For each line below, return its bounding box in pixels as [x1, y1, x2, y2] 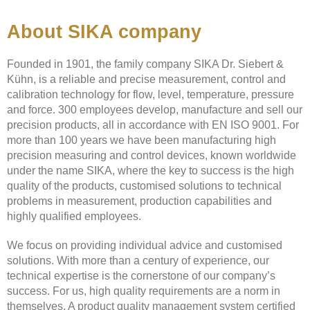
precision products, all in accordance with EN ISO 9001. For [7, 118, 299, 131]
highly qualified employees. [7, 210, 141, 222]
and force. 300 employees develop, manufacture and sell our [7, 103, 302, 116]
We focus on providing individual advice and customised [7, 239, 282, 251]
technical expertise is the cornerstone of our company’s [7, 269, 275, 282]
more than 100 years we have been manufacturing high [7, 134, 276, 146]
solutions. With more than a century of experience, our [7, 254, 269, 266]
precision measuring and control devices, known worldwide [7, 149, 296, 161]
